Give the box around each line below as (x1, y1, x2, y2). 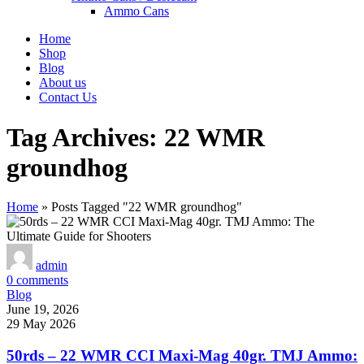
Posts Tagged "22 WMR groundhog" (51, 200, 242, 214)
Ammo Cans (104, 4, 169, 19)
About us (39, 76, 86, 90)
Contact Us (39, 90, 97, 105)
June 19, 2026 (6, 302, 79, 317)
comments (16, 273, 68, 288)
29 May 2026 (6, 317, 76, 331)
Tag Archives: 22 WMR (6, 122, 265, 152)
